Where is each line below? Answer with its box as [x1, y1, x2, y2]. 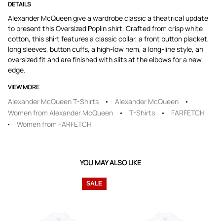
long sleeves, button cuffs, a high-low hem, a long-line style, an [8, 44, 203, 54]
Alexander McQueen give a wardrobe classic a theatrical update [8, 13, 208, 23]
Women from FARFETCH [17, 119, 92, 129]
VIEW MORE [8, 83, 39, 91]
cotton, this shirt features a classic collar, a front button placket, [8, 34, 209, 43]
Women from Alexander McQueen [8, 108, 113, 117]
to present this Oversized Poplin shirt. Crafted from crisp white [8, 24, 203, 33]
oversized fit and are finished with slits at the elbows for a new [8, 55, 202, 64]
